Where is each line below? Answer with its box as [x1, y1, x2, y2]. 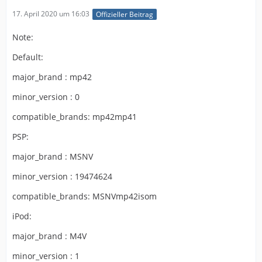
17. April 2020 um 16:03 [12, 9, 89, 19]
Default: [12, 51, 43, 63]
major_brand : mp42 [12, 71, 92, 82]
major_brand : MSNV [12, 150, 93, 162]
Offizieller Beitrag [96, 9, 153, 19]
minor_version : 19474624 [12, 170, 112, 182]
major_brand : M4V [12, 230, 87, 242]
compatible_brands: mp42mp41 [12, 111, 137, 122]
